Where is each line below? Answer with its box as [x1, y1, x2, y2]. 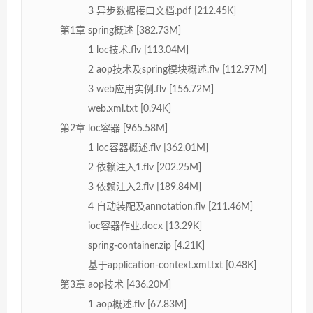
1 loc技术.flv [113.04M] [88, 45, 189, 55]
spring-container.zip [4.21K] [88, 240, 205, 251]
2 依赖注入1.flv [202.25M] [88, 162, 201, 173]
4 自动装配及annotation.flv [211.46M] [88, 201, 253, 212]
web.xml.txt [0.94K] [88, 103, 171, 114]
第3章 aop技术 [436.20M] [60, 279, 171, 290]
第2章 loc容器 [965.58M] [60, 123, 168, 133]
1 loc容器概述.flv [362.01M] [88, 143, 208, 153]
